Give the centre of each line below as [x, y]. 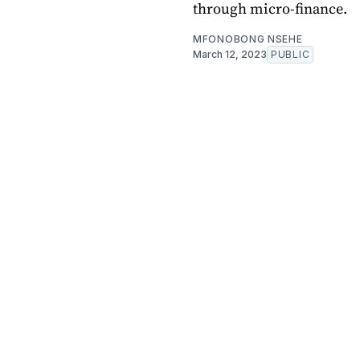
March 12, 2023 [230, 54]
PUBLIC [290, 54]
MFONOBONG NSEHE [248, 39]
